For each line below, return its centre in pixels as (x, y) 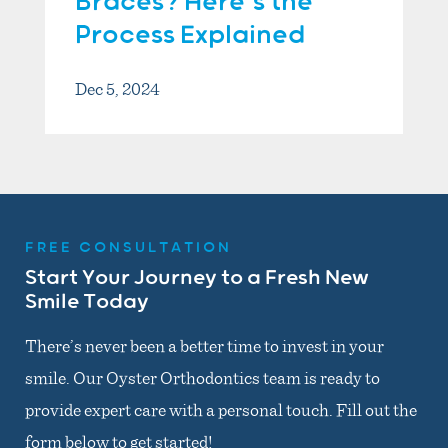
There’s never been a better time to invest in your (204, 344)
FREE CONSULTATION (128, 247)
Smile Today (87, 301)
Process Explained (190, 35)
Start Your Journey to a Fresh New (197, 277)
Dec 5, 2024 (117, 87)
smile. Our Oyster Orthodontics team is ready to (202, 376)
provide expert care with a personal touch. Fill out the (221, 408)
